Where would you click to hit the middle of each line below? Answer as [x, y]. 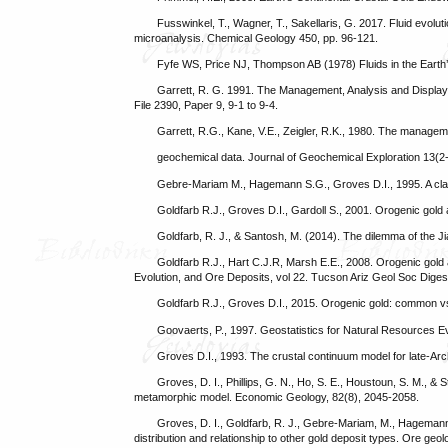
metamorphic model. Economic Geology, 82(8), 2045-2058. [277, 396]
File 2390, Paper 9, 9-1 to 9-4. [206, 105]
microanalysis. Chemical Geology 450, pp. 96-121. [256, 37]
